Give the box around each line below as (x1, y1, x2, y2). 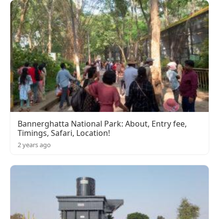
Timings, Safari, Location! (18, 127, 110, 138)
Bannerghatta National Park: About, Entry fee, (18, 118, 187, 129)
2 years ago (18, 140, 51, 149)
